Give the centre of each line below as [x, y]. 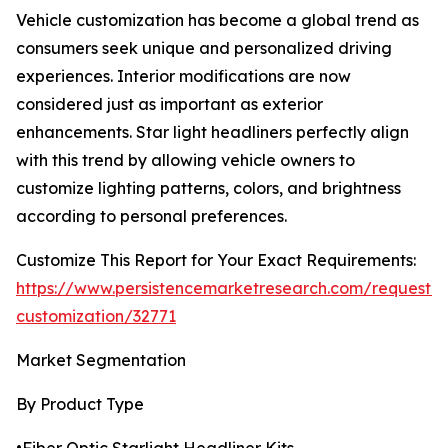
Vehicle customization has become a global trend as [217, 20]
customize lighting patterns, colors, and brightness [208, 188]
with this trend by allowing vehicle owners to [185, 160]
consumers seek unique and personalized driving [204, 48]
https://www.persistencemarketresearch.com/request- [227, 288]
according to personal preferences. [151, 216]
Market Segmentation [101, 360]
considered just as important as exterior [169, 104]
